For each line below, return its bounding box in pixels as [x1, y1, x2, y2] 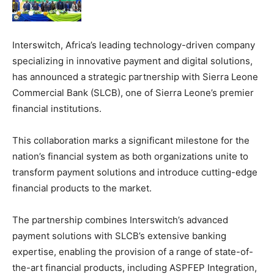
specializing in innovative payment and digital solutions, [12, 54, 253, 67]
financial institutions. [12, 102, 102, 114]
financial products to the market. [12, 182, 152, 194]
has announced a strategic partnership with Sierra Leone [12, 70, 258, 83]
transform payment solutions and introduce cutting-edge [12, 166, 257, 178]
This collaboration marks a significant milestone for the [12, 134, 250, 146]
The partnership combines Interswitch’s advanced [12, 213, 228, 226]
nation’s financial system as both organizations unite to [12, 150, 248, 162]
